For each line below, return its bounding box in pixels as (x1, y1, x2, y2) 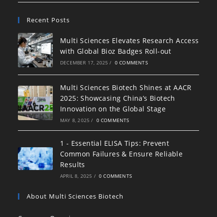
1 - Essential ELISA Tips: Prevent (60, 139, 170, 148)
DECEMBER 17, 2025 (60, 59, 108, 66)
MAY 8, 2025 (60, 117, 90, 124)
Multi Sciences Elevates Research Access (60, 35, 199, 45)
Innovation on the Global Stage (60, 104, 166, 114)
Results (60, 160, 85, 170)
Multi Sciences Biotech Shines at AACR (60, 83, 192, 93)
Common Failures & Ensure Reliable (60, 149, 183, 159)
